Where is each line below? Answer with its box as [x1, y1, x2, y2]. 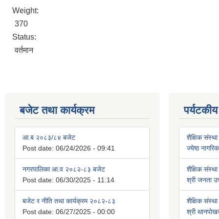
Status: [12, 33, 38, 42]
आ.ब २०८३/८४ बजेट [22, 133, 75, 142]
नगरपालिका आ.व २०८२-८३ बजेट [22, 165, 105, 174]
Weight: [12, 6, 41, 15]
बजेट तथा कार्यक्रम [20, 104, 94, 117]
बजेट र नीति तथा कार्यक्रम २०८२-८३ [22, 197, 115, 205]
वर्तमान [15, 46, 33, 55]
